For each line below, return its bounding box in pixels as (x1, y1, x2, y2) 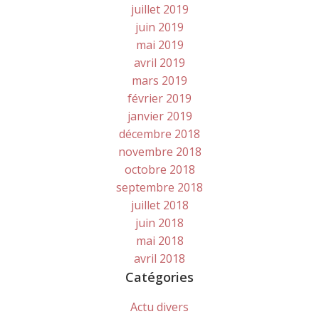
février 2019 (127, 90, 192, 107)
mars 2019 (132, 73, 187, 89)
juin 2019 (135, 19, 184, 36)
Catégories (125, 268, 194, 286)
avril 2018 (134, 251, 185, 267)
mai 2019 (135, 37, 184, 53)
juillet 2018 (130, 197, 189, 214)
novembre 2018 (117, 144, 202, 160)
